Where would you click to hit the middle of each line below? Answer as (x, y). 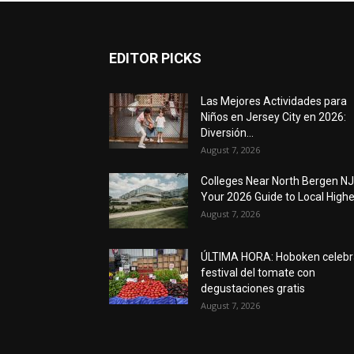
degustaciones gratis (253, 288)
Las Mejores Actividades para (274, 101)
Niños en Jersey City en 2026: (273, 117)
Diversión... (227, 132)
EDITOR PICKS (155, 58)
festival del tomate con (258, 272)
